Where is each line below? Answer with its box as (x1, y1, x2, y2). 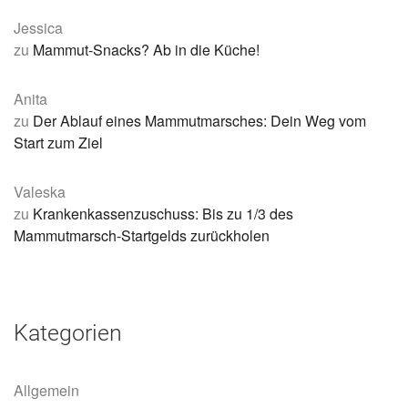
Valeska (14, 181, 66, 203)
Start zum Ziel (14, 132, 103, 154)
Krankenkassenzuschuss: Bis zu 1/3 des (33, 203, 293, 225)
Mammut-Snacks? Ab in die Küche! (33, 39, 260, 61)
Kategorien (14, 320, 122, 347)
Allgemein (14, 380, 79, 402)
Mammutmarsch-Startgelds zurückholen (14, 225, 270, 247)
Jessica (14, 17, 63, 39)
